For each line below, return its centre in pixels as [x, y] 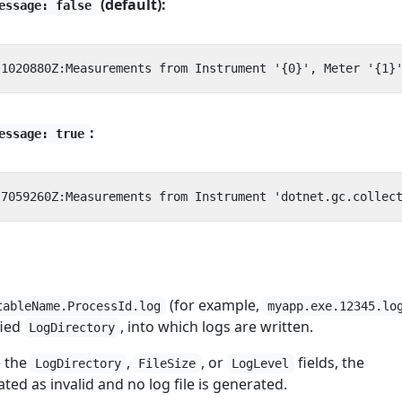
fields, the [329, 363]
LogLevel [261, 363]
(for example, [214, 305]
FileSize [167, 363]
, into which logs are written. [216, 327]
